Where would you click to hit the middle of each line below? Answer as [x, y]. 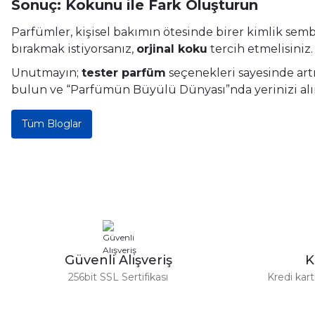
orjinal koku [172, 49]
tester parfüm [124, 72]
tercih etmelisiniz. [260, 49]
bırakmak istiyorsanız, [74, 49]
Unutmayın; [46, 72]
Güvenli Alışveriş [118, 260]
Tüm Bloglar [52, 123]
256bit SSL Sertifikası [118, 277]
